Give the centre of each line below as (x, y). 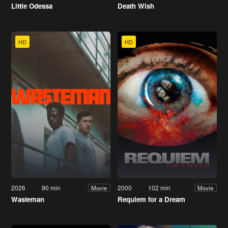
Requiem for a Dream (151, 199)
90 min (51, 188)
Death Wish (136, 6)
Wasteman (28, 199)
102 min (160, 188)
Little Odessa (32, 6)
